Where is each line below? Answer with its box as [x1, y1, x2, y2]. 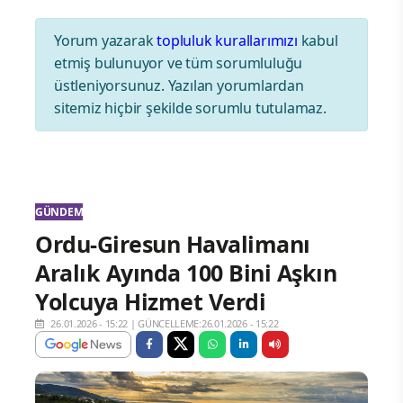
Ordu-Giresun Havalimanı [35, 228, 310, 260]
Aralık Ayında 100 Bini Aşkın [35, 257, 336, 289]
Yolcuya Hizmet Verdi [35, 286, 265, 318]
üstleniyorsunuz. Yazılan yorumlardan [54, 76, 304, 96]
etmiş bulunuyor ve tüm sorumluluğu [54, 53, 303, 74]
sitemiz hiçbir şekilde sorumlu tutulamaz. [54, 98, 327, 119]
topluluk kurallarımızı [157, 31, 298, 51]
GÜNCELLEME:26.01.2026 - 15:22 [138, 317, 279, 331]
